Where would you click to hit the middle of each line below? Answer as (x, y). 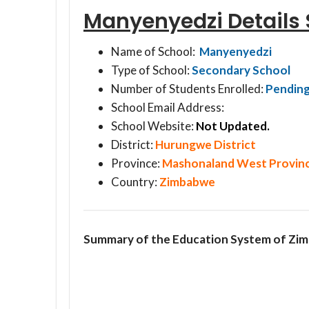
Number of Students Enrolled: (188, 88)
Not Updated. (233, 126)
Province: (137, 163)
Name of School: (154, 51)
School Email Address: (168, 107)
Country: (135, 181)
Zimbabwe (187, 181)
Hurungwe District (206, 144)
